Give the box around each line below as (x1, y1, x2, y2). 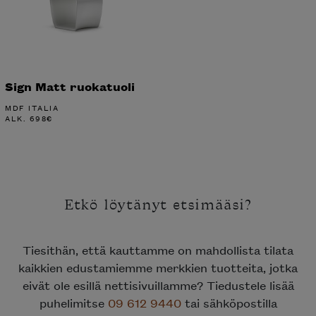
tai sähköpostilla (181, 294, 277, 310)
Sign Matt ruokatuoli (5, 78, 135, 95)
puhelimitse (39, 294, 108, 310)
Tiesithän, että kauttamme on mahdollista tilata (23, 241, 293, 257)
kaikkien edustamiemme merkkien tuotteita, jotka (18, 259, 298, 275)
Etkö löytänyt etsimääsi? (63, 196, 253, 214)
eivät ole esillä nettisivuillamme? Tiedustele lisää (22, 276, 294, 293)
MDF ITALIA (5, 101, 59, 114)
